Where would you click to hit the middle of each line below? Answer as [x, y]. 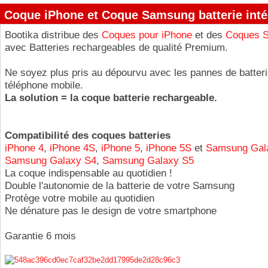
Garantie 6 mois [40, 236]
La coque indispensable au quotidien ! [89, 173]
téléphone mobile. [44, 85]
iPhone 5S [169, 148]
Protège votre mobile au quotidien [80, 198]
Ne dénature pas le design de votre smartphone [111, 211]
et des [209, 35]
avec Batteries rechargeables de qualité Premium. [116, 48]
